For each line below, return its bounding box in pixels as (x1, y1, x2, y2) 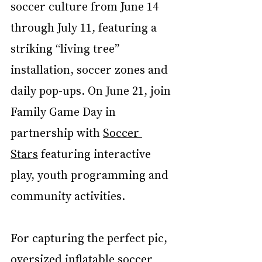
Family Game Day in (11, 104, 119, 119)
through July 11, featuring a (11, 19, 160, 35)
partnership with (11, 125, 103, 140)
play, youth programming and (11, 167, 171, 182)
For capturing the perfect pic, (11, 230, 170, 245)
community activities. (11, 188, 125, 203)
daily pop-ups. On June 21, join (11, 82, 174, 98)
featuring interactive (38, 146, 154, 161)
